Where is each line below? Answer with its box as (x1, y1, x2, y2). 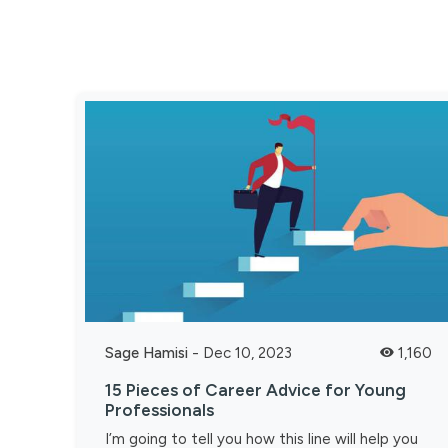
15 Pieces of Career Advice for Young (105, 379, 406, 400)
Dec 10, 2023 (203, 343, 292, 362)
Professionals (105, 399, 214, 420)
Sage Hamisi (105, 343, 188, 362)
